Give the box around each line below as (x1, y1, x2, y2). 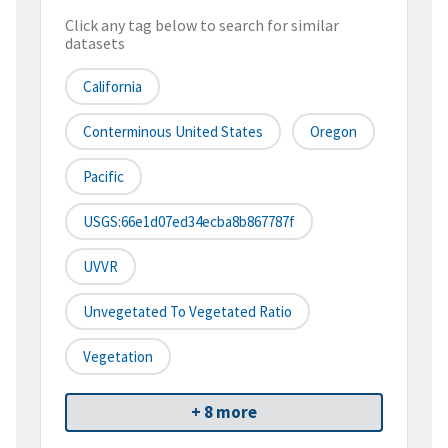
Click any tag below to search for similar (65, 15, 339, 36)
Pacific (83, 167, 124, 187)
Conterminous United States (83, 122, 263, 142)
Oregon (310, 122, 357, 142)
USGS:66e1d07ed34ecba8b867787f (83, 212, 295, 232)
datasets (65, 33, 125, 54)
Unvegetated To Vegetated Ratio (83, 302, 292, 322)
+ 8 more (191, 401, 257, 424)
